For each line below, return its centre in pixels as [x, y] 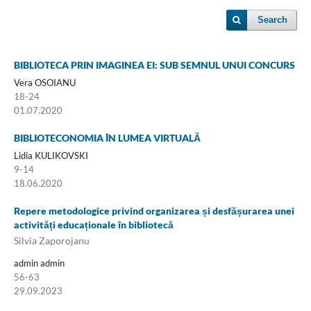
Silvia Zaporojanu [51, 241]
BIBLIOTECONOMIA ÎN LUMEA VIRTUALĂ [107, 137]
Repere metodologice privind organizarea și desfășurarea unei [154, 210]
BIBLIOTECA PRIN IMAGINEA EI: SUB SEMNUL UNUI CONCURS [154, 65]
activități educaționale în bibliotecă [93, 224]
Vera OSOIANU [44, 82]
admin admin [39, 263]
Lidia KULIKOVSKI [51, 155]
